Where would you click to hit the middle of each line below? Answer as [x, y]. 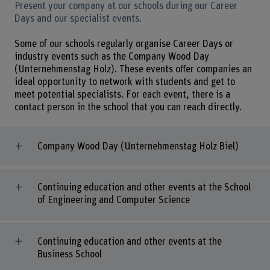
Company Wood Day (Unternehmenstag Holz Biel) [138, 146]
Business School [69, 255]
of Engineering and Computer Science [113, 200]
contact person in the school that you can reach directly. [128, 108]
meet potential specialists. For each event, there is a [122, 95]
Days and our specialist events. [78, 18]
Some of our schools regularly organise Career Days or [124, 44]
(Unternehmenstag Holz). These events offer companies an [133, 70]
